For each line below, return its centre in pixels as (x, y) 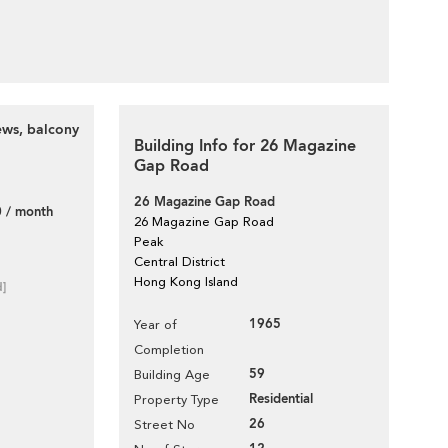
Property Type (176, 399)
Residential (281, 399)
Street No (164, 424)
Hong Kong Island (186, 281)
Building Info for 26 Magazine (245, 146)
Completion (169, 349)
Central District (179, 261)
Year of (155, 324)
